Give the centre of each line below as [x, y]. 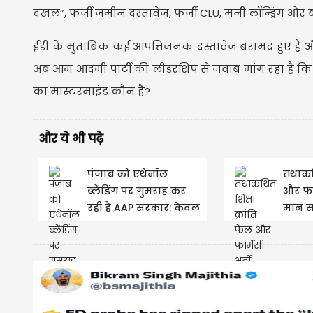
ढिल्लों [102, 224]
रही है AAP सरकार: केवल [144, 207]
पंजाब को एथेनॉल [128, 174]
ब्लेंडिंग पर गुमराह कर [137, 190]
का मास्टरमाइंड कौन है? [92, 91]
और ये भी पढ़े [71, 138]
